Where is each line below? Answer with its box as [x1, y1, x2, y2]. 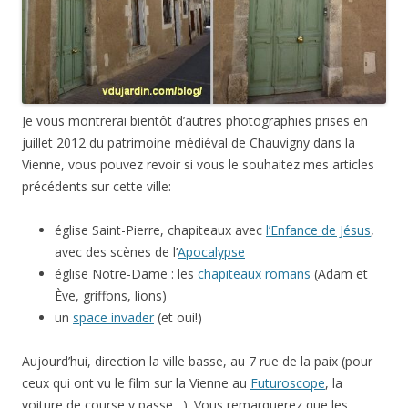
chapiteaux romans [198, 265, 311, 283]
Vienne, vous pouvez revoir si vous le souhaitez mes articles [22, 156, 374, 174]
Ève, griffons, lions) [55, 287, 167, 305]
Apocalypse [178, 243, 245, 261]
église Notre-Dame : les [55, 265, 198, 283]
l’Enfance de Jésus [266, 221, 371, 240]
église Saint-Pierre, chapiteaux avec [55, 221, 266, 240]
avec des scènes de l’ [55, 243, 178, 261]
